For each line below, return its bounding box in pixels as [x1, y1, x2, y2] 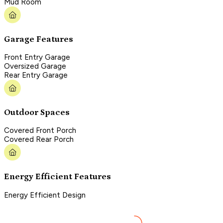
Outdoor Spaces [4, 107, 70, 117]
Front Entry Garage [4, 53, 70, 62]
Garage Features [4, 34, 73, 44]
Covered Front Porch [4, 126, 76, 135]
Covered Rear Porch [4, 135, 74, 144]
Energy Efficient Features [4, 172, 111, 182]
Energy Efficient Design [4, 190, 86, 200]
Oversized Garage [4, 62, 66, 71]
